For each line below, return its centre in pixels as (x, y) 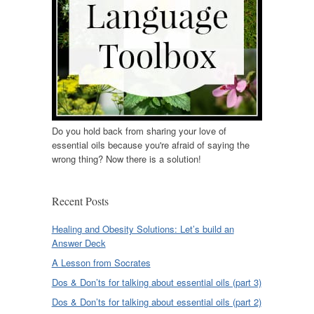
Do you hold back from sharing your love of (139, 131)
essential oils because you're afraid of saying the (150, 145)
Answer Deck (78, 243)
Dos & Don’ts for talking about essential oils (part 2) (156, 302)
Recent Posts (80, 201)
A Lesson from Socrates (101, 263)
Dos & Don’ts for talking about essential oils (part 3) (156, 282)
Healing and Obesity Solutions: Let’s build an (143, 229)
